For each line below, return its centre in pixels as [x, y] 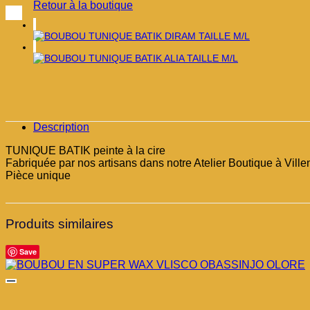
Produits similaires [60, 224]
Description [61, 127]
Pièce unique [38, 176]
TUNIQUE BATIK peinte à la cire [85, 151]
